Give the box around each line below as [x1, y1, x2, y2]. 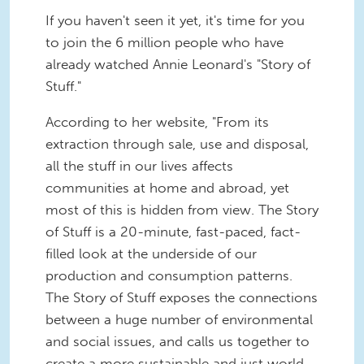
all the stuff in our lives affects [45, 158, 233, 175]
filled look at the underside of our [45, 245, 257, 262]
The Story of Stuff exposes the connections [45, 289, 318, 306]
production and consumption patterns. [45, 267, 292, 284]
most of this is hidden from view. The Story [45, 201, 318, 219]
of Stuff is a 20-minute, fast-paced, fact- [45, 223, 301, 240]
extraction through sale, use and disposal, [45, 136, 309, 153]
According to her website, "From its [45, 114, 269, 131]
